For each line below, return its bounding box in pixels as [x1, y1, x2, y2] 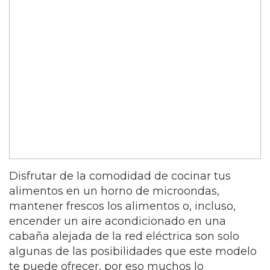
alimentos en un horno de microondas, [9, 184, 219, 198]
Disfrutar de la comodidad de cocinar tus [9, 169, 231, 183]
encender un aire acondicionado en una [9, 215, 226, 228]
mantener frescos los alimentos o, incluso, [9, 199, 236, 213]
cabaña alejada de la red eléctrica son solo [9, 230, 239, 243]
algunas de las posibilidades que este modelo [9, 245, 257, 259]
